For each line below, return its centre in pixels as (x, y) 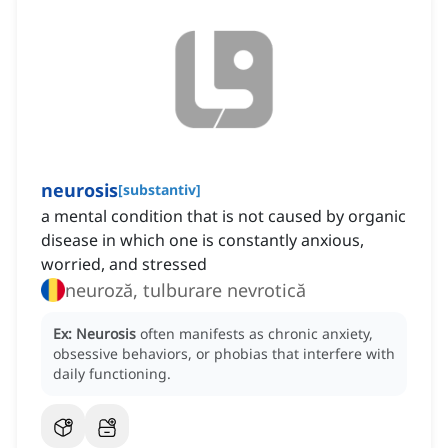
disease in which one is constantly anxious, (202, 240)
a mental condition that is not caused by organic (223, 216)
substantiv (159, 190)
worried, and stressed (124, 264)
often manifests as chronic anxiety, (256, 334)
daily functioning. (112, 374)
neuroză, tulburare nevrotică (185, 290)
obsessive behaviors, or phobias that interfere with (224, 354)
